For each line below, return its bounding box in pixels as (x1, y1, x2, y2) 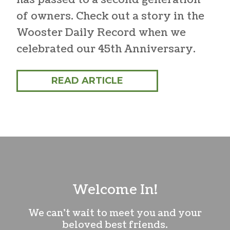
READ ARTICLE (51, 74, 123, 86)
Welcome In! (72, 180, 158, 199)
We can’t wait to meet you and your (28, 206, 202, 220)
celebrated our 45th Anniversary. (16, 42, 196, 56)
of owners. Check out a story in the (16, 9, 204, 24)
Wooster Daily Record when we (16, 25, 186, 40)
